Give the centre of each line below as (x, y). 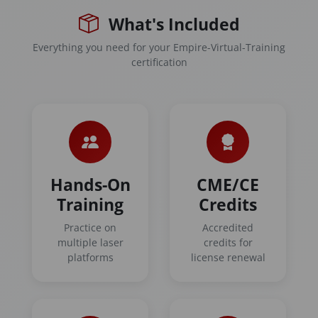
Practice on (90, 227)
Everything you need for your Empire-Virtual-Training (159, 47)
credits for (228, 242)
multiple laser (90, 242)
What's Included (172, 24)
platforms (90, 257)
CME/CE (228, 184)
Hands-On (90, 184)
